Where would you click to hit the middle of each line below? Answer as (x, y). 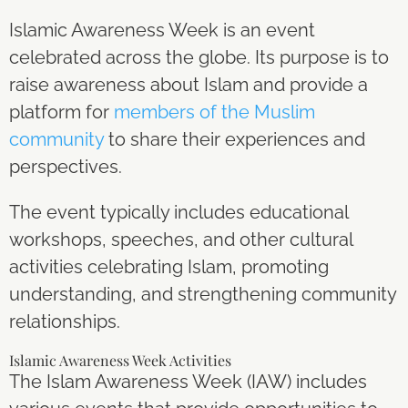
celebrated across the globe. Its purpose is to (199, 57)
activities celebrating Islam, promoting (169, 267)
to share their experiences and (235, 139)
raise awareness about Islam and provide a (189, 85)
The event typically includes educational (178, 212)
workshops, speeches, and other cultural (181, 240)
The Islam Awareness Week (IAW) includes (188, 382)
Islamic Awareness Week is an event (162, 30)
